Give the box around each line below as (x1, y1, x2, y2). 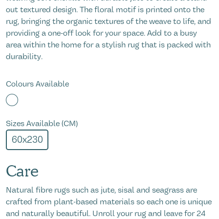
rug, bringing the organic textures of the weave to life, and (6, 17, 211, 26)
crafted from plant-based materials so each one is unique (6, 197, 212, 207)
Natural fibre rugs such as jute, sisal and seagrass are (6, 185, 197, 195)
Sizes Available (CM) (6, 119, 78, 129)
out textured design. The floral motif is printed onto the (6, 5, 204, 15)
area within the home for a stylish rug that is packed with (6, 40, 211, 50)
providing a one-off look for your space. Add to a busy (6, 28, 197, 38)
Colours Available (6, 79, 69, 89)
